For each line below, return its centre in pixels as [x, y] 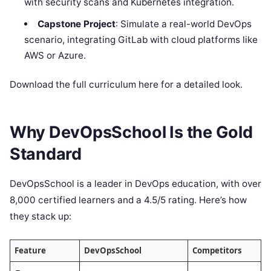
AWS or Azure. [55, 55]
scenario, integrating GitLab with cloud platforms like [141, 39]
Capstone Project [76, 24]
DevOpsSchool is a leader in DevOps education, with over [135, 183]
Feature [30, 250]
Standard [46, 154]
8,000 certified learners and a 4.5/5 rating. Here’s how [128, 200]
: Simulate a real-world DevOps [183, 24]
